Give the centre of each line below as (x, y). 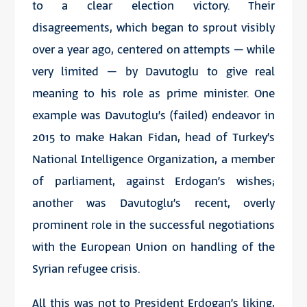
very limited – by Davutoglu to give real (153, 72)
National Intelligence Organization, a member (153, 160)
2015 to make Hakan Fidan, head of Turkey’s (153, 138)
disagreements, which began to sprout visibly (153, 28)
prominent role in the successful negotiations (153, 226)
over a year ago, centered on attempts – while (153, 50)
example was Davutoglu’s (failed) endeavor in (153, 116)
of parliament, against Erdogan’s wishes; (153, 182)
